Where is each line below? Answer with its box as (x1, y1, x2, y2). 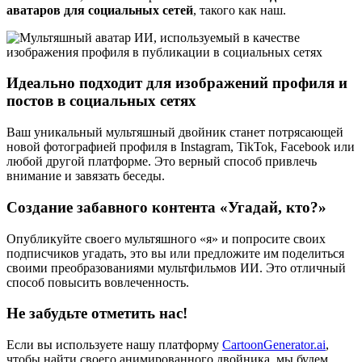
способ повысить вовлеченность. (6, 275, 189, 289)
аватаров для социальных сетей (6, 2, 193, 17)
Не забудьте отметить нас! (6, 305, 187, 322)
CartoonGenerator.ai (222, 337, 326, 351)
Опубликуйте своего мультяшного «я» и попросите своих (6, 231, 326, 246)
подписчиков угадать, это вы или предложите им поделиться (6, 246, 344, 260)
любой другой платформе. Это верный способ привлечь (6, 154, 317, 169)
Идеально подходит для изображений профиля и (6, 74, 347, 92)
